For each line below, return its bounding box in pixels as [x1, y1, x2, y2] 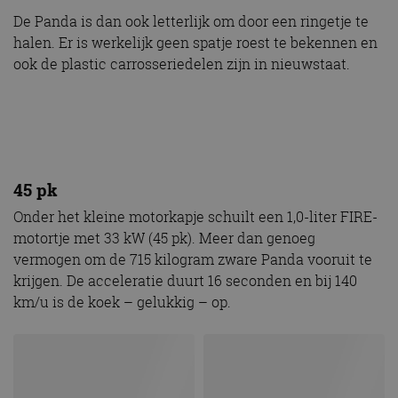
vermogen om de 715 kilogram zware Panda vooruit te [13, 250, 372, 270]
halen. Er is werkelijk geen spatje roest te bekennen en [13, 33, 378, 53]
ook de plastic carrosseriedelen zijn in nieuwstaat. [13, 54, 350, 75]
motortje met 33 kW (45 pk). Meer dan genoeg [13, 228, 315, 249]
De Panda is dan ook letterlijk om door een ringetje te [13, 12, 369, 32]
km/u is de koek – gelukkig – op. [13, 292, 231, 313]
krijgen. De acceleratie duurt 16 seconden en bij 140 [13, 271, 357, 291]
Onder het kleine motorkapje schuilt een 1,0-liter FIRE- [13, 207, 378, 227]
